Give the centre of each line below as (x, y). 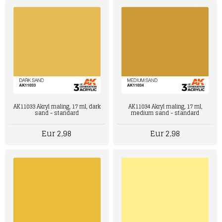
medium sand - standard (165, 113)
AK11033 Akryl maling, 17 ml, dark (57, 106)
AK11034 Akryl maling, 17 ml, (165, 106)
